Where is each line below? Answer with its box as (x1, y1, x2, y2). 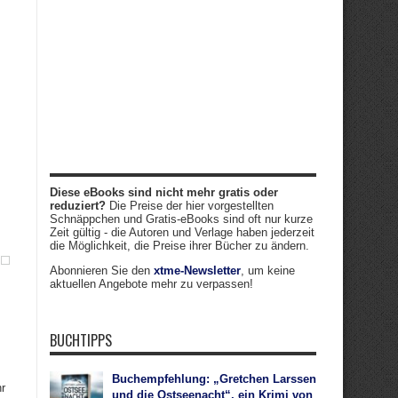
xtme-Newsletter (154, 264, 241, 277)
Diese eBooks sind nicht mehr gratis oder (50, 186, 278, 199)
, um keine (241, 264, 295, 277)
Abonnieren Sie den (50, 264, 154, 277)
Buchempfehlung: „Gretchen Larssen (112, 372, 316, 386)
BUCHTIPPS (50, 330, 112, 351)
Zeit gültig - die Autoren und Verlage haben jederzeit (50, 226, 314, 239)
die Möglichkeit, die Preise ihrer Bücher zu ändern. (50, 239, 309, 252)
